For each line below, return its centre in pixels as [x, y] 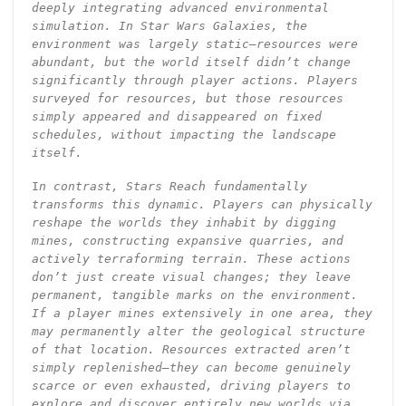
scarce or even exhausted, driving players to [191, 385]
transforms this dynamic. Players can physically [202, 204]
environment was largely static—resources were [194, 43]
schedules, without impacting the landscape [184, 134]
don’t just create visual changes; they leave [191, 276]
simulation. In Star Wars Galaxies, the [169, 25]
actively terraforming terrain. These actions [191, 258]
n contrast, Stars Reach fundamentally [173, 186]
